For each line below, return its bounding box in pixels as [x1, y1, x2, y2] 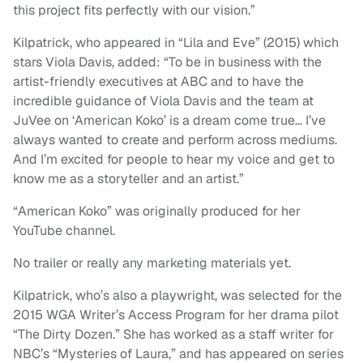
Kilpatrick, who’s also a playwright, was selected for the [13, 287, 342, 305]
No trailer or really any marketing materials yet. [13, 254, 291, 272]
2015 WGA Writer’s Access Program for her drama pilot [13, 306, 339, 324]
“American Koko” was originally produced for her [13, 203, 301, 220]
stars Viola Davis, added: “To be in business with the [13, 53, 322, 71]
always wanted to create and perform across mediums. [13, 131, 337, 149]
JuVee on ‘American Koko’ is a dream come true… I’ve [13, 112, 326, 130]
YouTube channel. [13, 222, 115, 240]
